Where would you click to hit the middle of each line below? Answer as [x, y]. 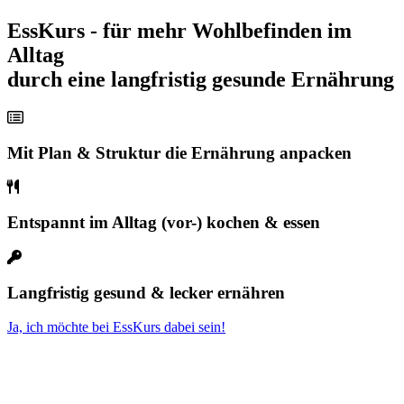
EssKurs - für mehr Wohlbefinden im [179, 31]
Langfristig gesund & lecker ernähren [146, 292]
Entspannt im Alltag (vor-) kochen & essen [164, 223]
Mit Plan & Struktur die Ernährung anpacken [179, 152]
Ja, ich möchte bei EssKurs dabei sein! [116, 327]
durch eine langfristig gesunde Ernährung [201, 80]
